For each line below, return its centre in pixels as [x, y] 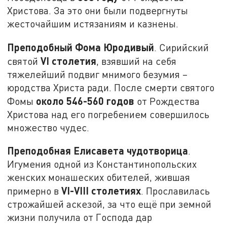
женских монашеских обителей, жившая [99, 177]
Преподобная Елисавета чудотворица [98, 151]
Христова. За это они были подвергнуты [98, 11]
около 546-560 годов [85, 101]
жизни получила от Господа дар [80, 217]
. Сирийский [182, 47]
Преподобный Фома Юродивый [81, 47]
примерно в [34, 191]
